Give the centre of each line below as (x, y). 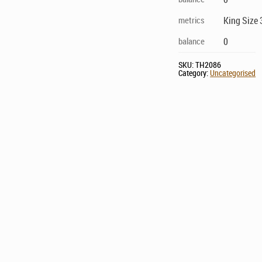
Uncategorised (233, 73)
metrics (192, 20)
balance (192, 41)
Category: (194, 73)
